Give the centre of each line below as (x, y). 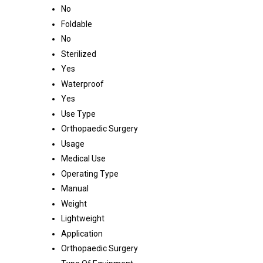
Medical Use (83, 159)
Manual (75, 189)
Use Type (78, 114)
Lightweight (83, 219)
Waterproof (82, 84)
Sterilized (79, 54)
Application (82, 234)
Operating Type (90, 174)
